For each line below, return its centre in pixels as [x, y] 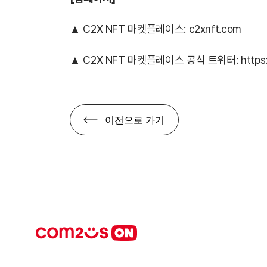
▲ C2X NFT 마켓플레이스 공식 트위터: [155, 60]
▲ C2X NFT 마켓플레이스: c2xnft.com [156, 29]
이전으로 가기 [135, 119]
